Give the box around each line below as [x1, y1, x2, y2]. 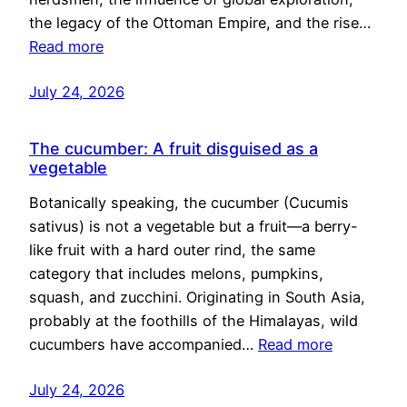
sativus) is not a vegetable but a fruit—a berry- [29, 217, 358, 236]
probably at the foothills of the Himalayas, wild [29, 312, 358, 331]
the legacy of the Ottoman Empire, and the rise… [29, 14, 371, 33]
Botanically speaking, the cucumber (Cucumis [29, 194, 349, 213]
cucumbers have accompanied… [29, 335, 258, 354]
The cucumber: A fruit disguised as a [29, 139, 318, 159]
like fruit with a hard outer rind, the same [29, 241, 315, 260]
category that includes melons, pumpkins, [29, 264, 323, 283]
